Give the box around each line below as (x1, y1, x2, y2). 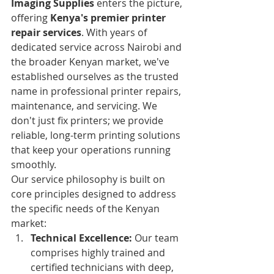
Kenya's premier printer (50, 10, 168, 24)
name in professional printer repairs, (11, 84, 183, 98)
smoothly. (11, 157, 56, 171)
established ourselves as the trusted (11, 69, 181, 83)
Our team (132, 231, 181, 245)
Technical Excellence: (31, 231, 132, 245)
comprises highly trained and (31, 245, 168, 259)
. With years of (81, 25, 149, 39)
